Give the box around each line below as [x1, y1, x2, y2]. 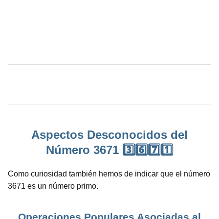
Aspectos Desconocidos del [31, 128, 188, 141]
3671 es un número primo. [8, 181, 98, 190]
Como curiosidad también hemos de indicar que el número [8, 169, 210, 178]
